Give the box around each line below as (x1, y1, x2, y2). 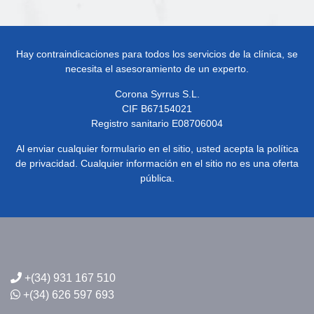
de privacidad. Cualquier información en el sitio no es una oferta (15, 158, 299, 169)
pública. (139, 172, 175, 184)
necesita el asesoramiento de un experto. (65, 63, 249, 74)
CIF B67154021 (122, 103, 192, 114)
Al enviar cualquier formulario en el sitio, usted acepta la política (15, 143, 299, 154)
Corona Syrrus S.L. (114, 88, 200, 100)
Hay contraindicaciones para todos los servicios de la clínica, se (16, 48, 298, 60)
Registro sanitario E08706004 (91, 118, 223, 129)
